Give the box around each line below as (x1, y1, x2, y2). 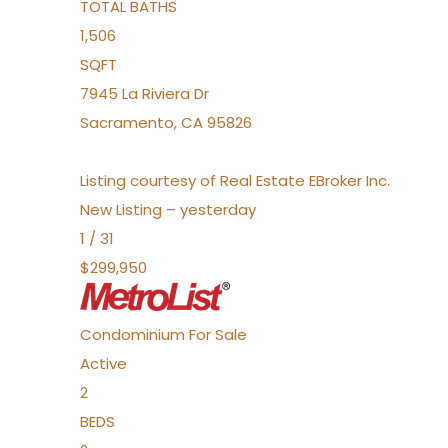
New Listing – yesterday (80, 199, 256, 220)
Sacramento (80, 112, 174, 133)
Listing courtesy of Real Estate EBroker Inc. (80, 170, 390, 191)
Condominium (80, 324, 185, 345)
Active (80, 353, 127, 374)
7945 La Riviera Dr (80, 83, 209, 104)
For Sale (189, 324, 247, 345)
